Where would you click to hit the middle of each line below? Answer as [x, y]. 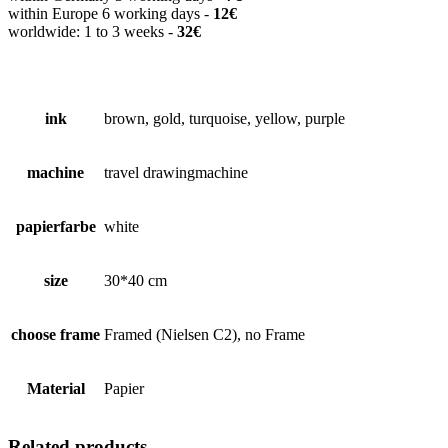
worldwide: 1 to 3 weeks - [92, 32]
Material [55, 389]
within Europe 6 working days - [110, 14]
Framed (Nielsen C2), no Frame [204, 335]
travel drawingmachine [176, 173]
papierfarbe [55, 227]
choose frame [55, 335]
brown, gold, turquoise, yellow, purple [224, 119]
